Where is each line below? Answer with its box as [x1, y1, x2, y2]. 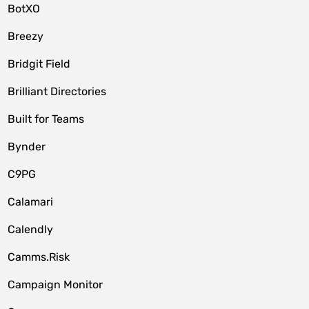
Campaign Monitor [8, 278, 103, 291]
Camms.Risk [8, 250, 70, 263]
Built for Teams [8, 112, 85, 126]
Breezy [8, 30, 44, 43]
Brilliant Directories [8, 85, 107, 98]
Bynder [8, 140, 46, 153]
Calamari [8, 195, 54, 208]
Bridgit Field [8, 57, 71, 70]
